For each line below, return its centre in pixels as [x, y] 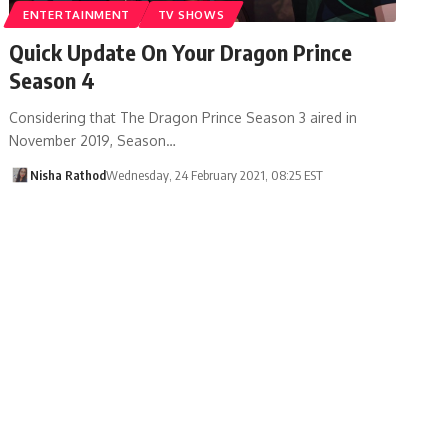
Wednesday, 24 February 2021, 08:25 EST [214, 174]
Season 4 [52, 79]
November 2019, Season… [93, 140]
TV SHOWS [191, 14]
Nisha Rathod [67, 174]
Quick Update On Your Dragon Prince [181, 51]
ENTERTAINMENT [77, 14]
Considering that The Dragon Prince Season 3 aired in [183, 117]
